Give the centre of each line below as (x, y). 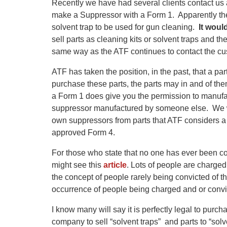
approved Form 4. (83, 133)
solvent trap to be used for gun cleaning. (124, 27)
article (115, 165)
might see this (78, 165)
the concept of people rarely (102, 177)
